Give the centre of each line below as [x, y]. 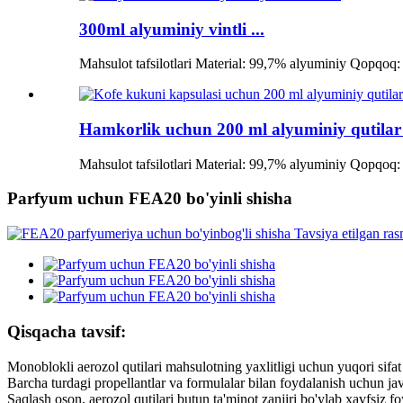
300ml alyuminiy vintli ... [172, 29]
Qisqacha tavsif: [67, 331]
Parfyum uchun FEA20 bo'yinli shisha [150, 199]
